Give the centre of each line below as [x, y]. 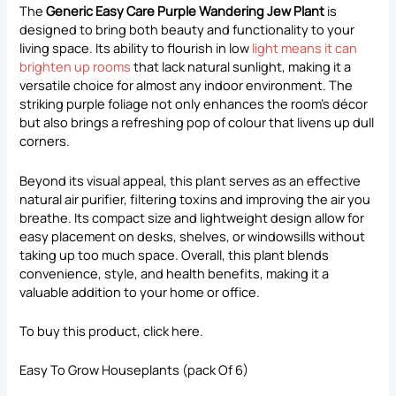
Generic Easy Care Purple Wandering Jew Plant [186, 11]
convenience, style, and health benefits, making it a [175, 273]
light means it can [305, 48]
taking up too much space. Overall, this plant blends [175, 254]
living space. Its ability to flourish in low [136, 48]
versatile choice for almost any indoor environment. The [187, 85]
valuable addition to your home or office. [140, 291]
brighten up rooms [76, 67]
